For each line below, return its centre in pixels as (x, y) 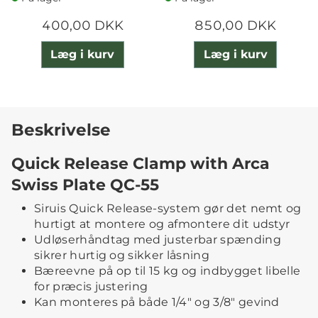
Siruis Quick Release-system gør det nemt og (168, 208)
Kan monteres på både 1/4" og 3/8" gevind (157, 302)
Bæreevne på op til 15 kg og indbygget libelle (168, 270)
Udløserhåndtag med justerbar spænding (158, 239)
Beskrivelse (61, 129)
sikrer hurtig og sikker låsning (122, 255)
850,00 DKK (236, 25)
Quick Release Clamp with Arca (141, 163)
